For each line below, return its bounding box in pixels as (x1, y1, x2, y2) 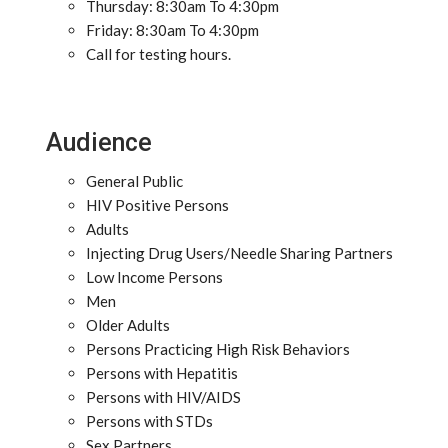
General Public (86, 172, 183, 190)
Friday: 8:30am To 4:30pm (86, 21, 259, 39)
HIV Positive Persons (86, 196, 229, 214)
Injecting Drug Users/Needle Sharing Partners (86, 244, 393, 262)
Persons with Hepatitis (86, 364, 238, 382)
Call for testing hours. (86, 45, 231, 63)
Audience (46, 128, 152, 157)
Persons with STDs (86, 412, 213, 430)
